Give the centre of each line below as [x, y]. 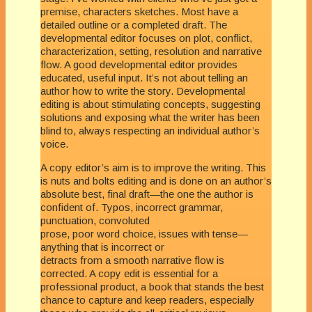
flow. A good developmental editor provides [139, 64]
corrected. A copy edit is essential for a [129, 273]
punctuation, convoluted [95, 220]
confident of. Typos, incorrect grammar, [132, 207]
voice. [54, 143]
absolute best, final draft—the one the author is [147, 194]
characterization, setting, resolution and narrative [151, 51]
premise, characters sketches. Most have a [139, 11]
